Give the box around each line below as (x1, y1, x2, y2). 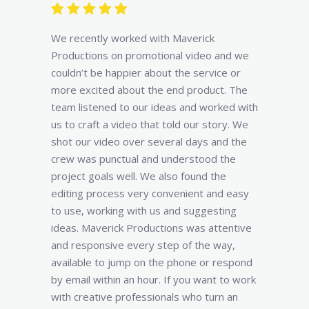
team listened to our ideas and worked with (51, 99, 258, 114)
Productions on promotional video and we (51, 48, 249, 62)
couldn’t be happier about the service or (51, 65, 241, 79)
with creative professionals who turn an (51, 289, 238, 303)
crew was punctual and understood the (51, 151, 236, 166)
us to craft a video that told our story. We (51, 117, 248, 131)
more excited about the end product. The (51, 82, 248, 97)
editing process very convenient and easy (51, 186, 249, 200)
